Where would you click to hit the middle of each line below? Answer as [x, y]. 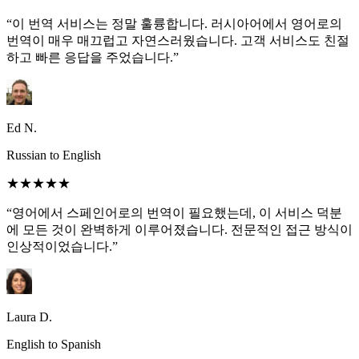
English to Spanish [54, 345]
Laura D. [29, 317]
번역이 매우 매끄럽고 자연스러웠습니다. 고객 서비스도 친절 [178, 41]
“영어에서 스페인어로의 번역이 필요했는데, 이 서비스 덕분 [174, 213]
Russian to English [54, 155]
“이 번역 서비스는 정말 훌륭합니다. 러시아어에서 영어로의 [174, 24]
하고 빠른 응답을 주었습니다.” [93, 58]
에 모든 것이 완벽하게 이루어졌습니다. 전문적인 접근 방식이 [179, 230]
